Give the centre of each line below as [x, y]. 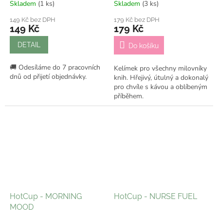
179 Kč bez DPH [137, 19]
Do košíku [144, 45]
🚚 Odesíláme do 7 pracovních [55, 67]
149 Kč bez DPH [33, 19]
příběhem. [129, 96]
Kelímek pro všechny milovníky [160, 68]
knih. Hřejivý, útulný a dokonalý [161, 77]
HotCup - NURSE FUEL [155, 196]
